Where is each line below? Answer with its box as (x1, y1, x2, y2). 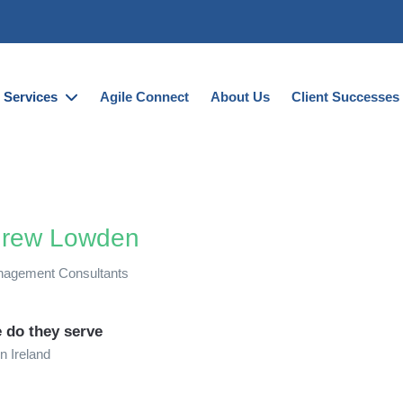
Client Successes (291, 89, 400, 104)
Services (4, 89, 62, 104)
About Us (210, 89, 271, 104)
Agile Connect (100, 89, 190, 104)
